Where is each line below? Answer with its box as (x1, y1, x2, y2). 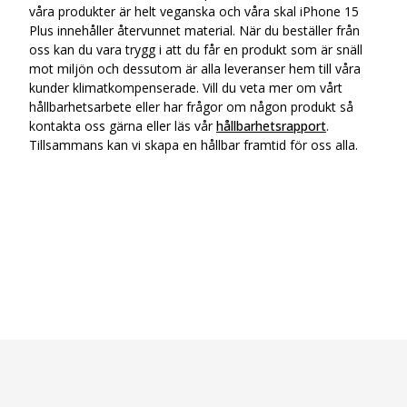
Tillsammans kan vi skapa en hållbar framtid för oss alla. (29, 136, 358, 154)
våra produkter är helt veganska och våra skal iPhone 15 (29, 3, 359, 20)
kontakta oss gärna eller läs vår (29, 117, 216, 134)
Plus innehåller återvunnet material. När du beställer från (29, 22, 360, 39)
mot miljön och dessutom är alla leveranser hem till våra (29, 60, 361, 77)
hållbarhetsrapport (216, 117, 326, 134)
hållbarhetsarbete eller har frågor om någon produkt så (29, 98, 353, 115)
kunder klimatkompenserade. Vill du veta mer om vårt (29, 79, 342, 96)
